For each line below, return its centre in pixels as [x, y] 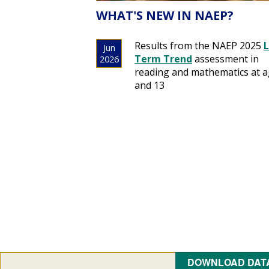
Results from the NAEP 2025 [199, 45]
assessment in [225, 59]
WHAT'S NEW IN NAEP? [165, 15]
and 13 [150, 85]
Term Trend [163, 59]
